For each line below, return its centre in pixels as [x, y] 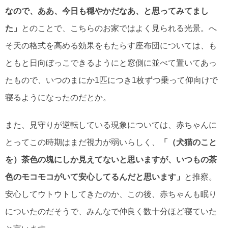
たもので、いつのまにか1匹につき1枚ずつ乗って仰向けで [111, 80]
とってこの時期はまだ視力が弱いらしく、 [82, 142]
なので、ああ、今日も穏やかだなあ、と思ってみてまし [107, 11]
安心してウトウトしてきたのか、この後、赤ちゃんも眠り [111, 194]
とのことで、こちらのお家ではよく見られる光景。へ [119, 28]
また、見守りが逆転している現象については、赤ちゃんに [111, 125]
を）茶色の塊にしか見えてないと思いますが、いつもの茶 [111, 160]
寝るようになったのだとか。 [58, 98]
